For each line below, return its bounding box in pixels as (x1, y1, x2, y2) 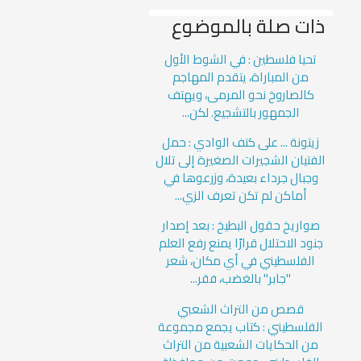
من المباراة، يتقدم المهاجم (172, 64, 309, 89)
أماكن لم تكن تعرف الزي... (174, 184, 307, 208)
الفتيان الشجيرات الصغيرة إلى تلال (156, 148, 326, 172)
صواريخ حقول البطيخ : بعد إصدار (161, 214, 320, 238)
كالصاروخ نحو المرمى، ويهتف (167, 82, 314, 106)
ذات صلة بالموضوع (171, 8, 325, 44)
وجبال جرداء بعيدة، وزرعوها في (163, 166, 318, 190)
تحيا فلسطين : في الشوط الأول (164, 47, 317, 71)
